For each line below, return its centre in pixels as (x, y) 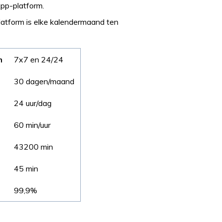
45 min (26, 168)
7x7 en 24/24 (39, 59)
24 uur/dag (33, 103)
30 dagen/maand (44, 81)
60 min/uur (32, 125)
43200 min (34, 146)
